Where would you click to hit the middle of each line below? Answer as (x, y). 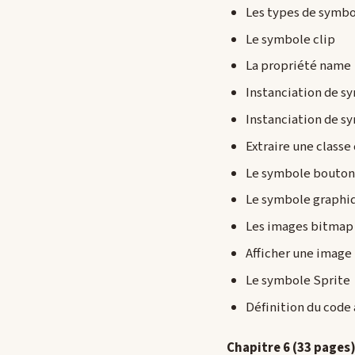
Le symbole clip (290, 39)
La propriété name (298, 66)
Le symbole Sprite (298, 280)
